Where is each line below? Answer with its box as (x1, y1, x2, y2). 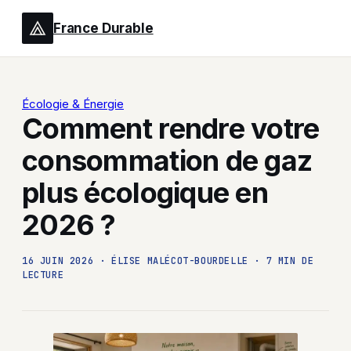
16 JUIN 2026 (22, 255, 94, 267)
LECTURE (22, 269, 64, 281)
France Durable (53, 20, 154, 36)
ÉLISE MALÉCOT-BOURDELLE (111, 255, 248, 267)
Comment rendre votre (22, 111, 320, 146)
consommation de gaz (22, 143, 313, 178)
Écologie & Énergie (22, 96, 124, 111)
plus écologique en (22, 175, 269, 210)
